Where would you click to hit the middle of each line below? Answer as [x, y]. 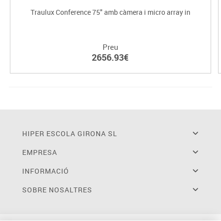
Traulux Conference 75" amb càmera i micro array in [110, 12]
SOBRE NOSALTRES [57, 190]
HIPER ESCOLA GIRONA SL [70, 134]
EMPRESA [39, 152]
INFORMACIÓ [45, 171]
